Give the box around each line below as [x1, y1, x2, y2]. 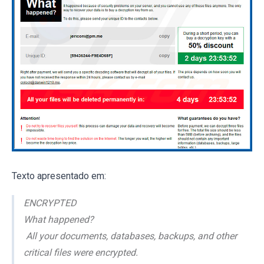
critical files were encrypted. [24, 246, 138, 258]
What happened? [24, 213, 94, 225]
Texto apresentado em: [12, 170, 106, 181]
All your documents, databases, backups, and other [24, 230, 237, 242]
